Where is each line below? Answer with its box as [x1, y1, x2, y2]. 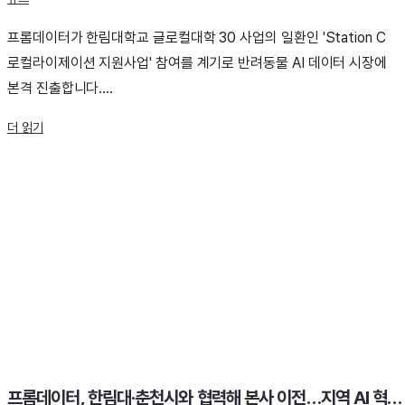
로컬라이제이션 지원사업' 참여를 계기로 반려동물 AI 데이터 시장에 [7, 54, 388, 72]
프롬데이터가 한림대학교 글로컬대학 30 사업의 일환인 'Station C [7, 29, 386, 47]
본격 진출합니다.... [7, 80, 114, 98]
